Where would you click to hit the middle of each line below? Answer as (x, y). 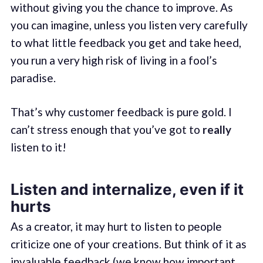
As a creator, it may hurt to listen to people (116, 226)
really (217, 130)
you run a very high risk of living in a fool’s (114, 60)
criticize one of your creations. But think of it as (128, 244)
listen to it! (38, 147)
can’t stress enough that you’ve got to (106, 130)
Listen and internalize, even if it (127, 189)
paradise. (33, 77)
